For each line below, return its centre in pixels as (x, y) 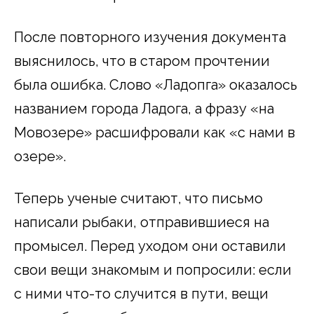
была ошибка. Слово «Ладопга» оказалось (156, 85)
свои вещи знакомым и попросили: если (153, 270)
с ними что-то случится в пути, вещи (141, 294)
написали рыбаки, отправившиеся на (142, 223)
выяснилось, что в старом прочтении (142, 61)
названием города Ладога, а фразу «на (144, 109)
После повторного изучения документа (150, 37)
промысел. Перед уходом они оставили (150, 246)
